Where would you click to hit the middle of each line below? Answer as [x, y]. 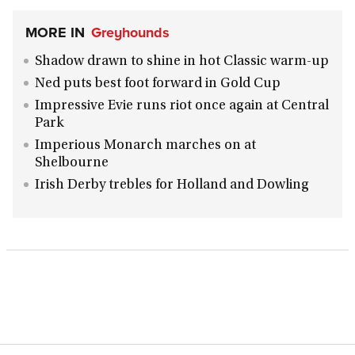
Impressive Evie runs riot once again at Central [182, 106]
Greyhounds [130, 32]
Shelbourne [72, 163]
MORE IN [55, 32]
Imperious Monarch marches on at [145, 146]
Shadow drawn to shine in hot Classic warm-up [182, 62]
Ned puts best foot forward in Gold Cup [158, 84]
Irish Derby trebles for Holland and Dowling [172, 185]
